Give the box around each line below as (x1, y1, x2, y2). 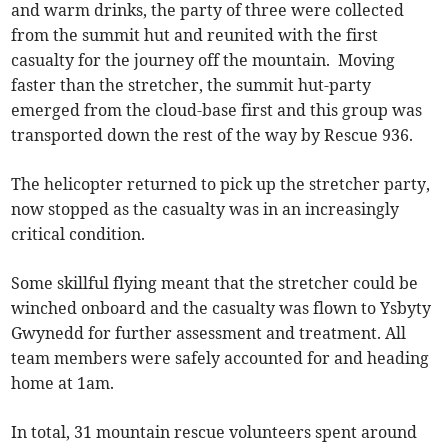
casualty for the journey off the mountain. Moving (11, 50, 396, 71)
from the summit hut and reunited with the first (11, 25, 379, 46)
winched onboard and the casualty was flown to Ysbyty (11, 298, 432, 319)
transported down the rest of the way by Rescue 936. (11, 125, 414, 146)
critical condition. (11, 224, 146, 245)
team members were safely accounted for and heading (11, 348, 430, 369)
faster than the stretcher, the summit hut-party (11, 75, 372, 96)
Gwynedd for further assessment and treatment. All (11, 323, 407, 344)
